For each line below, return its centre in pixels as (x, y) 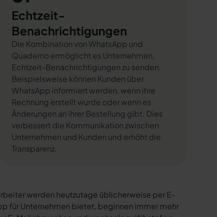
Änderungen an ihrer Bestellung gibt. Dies (87, 114)
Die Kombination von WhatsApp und (77, 44)
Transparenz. (34, 148)
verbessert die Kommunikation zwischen (85, 125)
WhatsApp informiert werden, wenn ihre (84, 90)
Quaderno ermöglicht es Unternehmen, (83, 55)
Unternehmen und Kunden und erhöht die (86, 137)
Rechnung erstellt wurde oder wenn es (81, 102)
